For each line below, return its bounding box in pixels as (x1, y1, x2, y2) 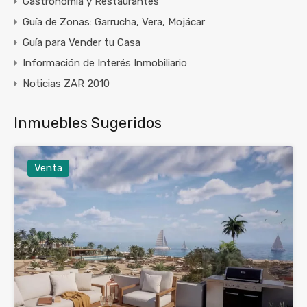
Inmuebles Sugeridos (14, 113, 162, 132)
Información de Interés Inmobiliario (23, 56, 187, 69)
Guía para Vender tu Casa (23, 36, 140, 49)
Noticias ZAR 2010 (23, 77, 110, 90)
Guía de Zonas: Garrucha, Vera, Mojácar (23, 15, 205, 28)
